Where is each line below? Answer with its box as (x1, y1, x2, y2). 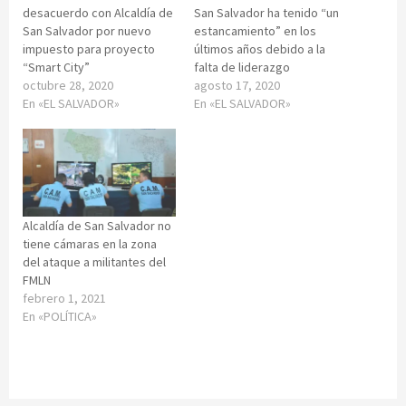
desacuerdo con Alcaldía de (23, 5, 173, 22)
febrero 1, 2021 (23, 289, 106, 306)
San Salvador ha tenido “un (194, 5, 339, 22)
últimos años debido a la (194, 41, 325, 58)
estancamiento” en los (194, 23, 316, 40)
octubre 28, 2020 (23, 77, 113, 94)
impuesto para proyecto (23, 41, 155, 58)
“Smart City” (23, 59, 90, 76)
